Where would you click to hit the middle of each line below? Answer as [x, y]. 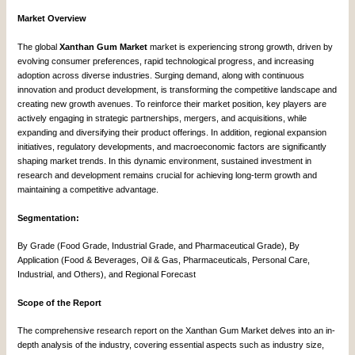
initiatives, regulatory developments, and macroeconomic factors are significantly [172, 146]
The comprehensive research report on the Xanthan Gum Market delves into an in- [177, 331]
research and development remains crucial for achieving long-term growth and [168, 175]
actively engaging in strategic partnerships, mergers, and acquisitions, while [162, 118]
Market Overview [52, 19]
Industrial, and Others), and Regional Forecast [107, 275]
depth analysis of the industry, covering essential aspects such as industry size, [171, 345]
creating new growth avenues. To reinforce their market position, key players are [172, 103]
